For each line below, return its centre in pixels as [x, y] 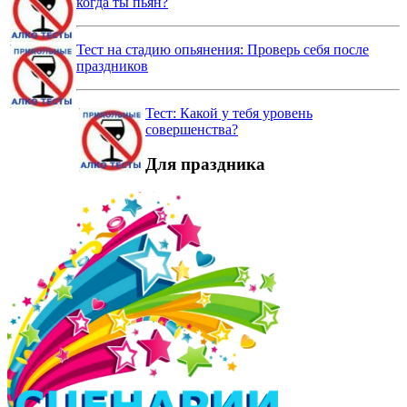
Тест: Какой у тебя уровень [229, 113]
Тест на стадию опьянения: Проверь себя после [223, 49]
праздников [112, 65]
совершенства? [192, 129]
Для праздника [205, 164]
